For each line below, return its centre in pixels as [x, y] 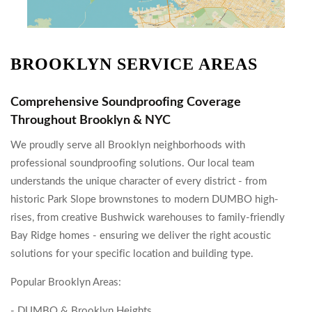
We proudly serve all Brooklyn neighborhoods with [128, 145]
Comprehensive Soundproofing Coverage [126, 102]
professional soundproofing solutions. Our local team [132, 163]
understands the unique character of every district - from [139, 181]
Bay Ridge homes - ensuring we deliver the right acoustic [141, 236]
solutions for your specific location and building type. [132, 254]
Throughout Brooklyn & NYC [91, 120]
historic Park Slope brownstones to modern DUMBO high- [145, 200]
